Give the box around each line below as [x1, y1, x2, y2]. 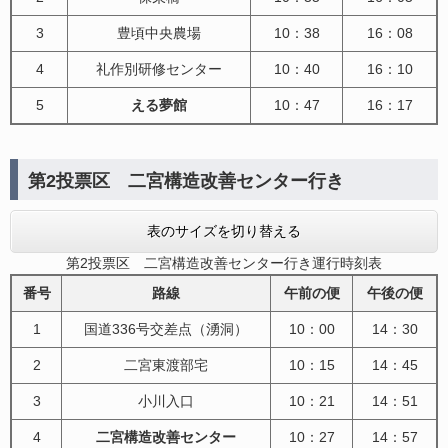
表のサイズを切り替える [147, 222, 301, 239]
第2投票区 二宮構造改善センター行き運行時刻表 [66, 254, 382, 271]
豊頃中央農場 [117, 24, 201, 41]
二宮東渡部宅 [124, 356, 208, 373]
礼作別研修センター [96, 60, 222, 77]
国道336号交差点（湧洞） [84, 320, 248, 337]
